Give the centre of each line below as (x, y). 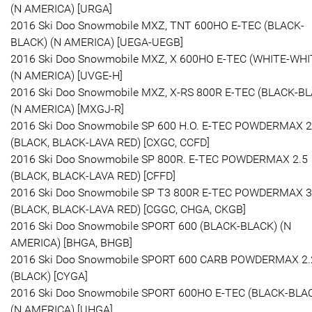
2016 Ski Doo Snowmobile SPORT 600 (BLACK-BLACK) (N (151, 226)
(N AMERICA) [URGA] (61, 8)
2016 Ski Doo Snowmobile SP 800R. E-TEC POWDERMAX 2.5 (159, 159)
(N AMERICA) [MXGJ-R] (67, 109)
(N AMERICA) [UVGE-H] (67, 75)
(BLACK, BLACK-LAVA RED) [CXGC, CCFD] (110, 142)
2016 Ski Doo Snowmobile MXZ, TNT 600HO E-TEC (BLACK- (157, 25)
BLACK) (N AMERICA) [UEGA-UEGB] (97, 42)
